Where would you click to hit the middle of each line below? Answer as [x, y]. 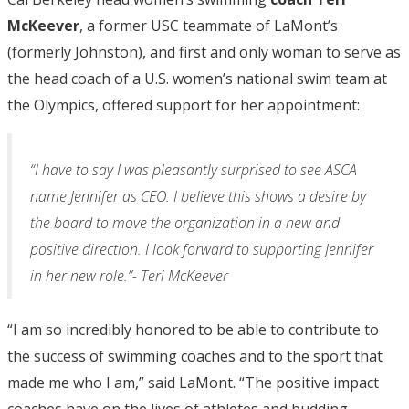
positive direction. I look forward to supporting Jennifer [202, 249]
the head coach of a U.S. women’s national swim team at [197, 78]
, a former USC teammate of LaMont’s [209, 25]
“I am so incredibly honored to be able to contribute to [193, 329]
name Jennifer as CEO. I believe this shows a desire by [198, 196]
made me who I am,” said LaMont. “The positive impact [193, 382]
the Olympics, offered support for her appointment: [184, 105]
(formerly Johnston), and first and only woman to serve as [204, 52]
